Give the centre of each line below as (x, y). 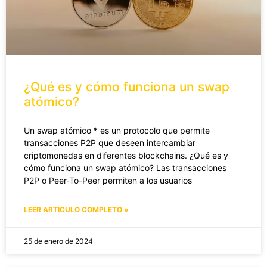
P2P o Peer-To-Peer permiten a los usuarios (108, 180)
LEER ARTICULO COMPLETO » (76, 209)
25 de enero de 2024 (58, 241)
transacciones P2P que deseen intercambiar (110, 142)
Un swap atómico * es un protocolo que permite (117, 130)
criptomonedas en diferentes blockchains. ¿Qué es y (126, 155)
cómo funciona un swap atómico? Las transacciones (125, 167)
